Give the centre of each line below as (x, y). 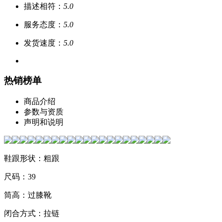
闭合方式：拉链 (32, 214)
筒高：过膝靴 (28, 195)
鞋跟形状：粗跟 (32, 159)
